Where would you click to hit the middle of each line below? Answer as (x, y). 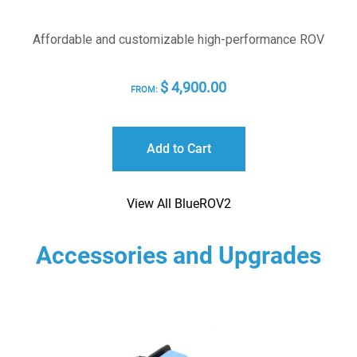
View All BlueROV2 (178, 203)
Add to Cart (178, 148)
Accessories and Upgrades (178, 255)
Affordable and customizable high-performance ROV (178, 39)
